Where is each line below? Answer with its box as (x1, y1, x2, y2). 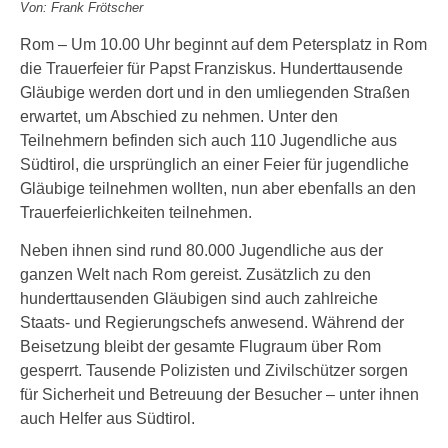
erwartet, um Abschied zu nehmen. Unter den (20, 108, 338, 125)
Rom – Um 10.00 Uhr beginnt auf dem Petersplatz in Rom (20, 36, 427, 53)
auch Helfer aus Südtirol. (20, 410, 195, 427)
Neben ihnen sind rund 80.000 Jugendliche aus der (20, 242, 383, 259)
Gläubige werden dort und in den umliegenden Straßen (20, 84, 410, 101)
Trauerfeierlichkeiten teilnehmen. (20, 204, 252, 221)
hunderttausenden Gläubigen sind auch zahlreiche (20, 290, 378, 307)
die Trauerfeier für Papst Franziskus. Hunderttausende (20, 60, 403, 77)
